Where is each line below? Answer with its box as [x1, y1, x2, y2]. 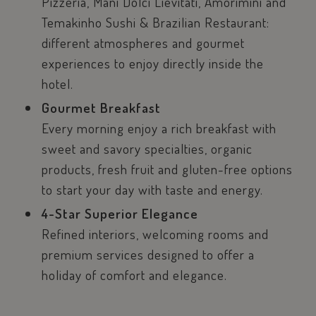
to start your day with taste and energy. [41, 181, 263, 199]
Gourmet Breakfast [41, 99, 161, 117]
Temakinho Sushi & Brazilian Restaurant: [41, 13, 269, 32]
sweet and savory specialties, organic [41, 140, 253, 158]
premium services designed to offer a [41, 245, 255, 264]
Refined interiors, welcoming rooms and [41, 225, 269, 243]
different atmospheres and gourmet [41, 34, 245, 52]
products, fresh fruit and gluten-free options [41, 160, 293, 178]
